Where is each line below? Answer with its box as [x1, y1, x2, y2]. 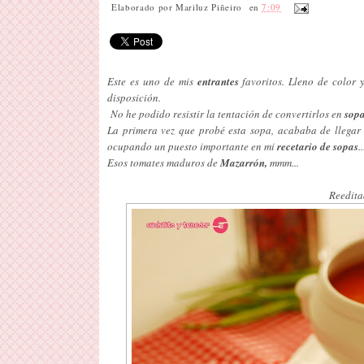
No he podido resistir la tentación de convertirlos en [107, 106, 344, 121]
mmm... [267, 154, 299, 170]
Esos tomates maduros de [107, 154, 220, 170]
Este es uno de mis [107, 73, 193, 89]
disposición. [107, 89, 161, 105]
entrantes [193, 73, 239, 89]
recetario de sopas [277, 138, 358, 154]
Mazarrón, [220, 154, 267, 170]
